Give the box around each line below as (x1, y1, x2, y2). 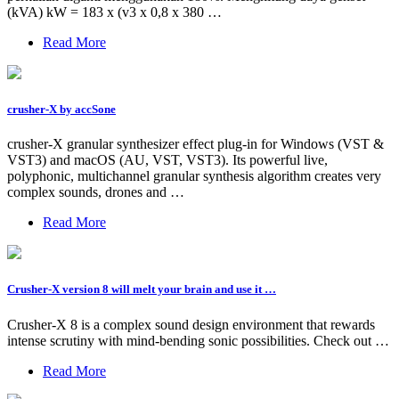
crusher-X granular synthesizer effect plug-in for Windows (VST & (7, 136, 384, 152)
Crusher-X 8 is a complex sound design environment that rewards (7, 316, 375, 332)
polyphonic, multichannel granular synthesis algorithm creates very (7, 168, 381, 184)
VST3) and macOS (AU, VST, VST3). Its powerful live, (7, 152, 328, 168)
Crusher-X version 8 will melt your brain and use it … (7, 282, 276, 297)
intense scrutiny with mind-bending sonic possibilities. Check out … (7, 332, 389, 348)
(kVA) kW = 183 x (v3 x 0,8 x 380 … (7, 4, 222, 20)
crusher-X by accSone (7, 102, 116, 117)
